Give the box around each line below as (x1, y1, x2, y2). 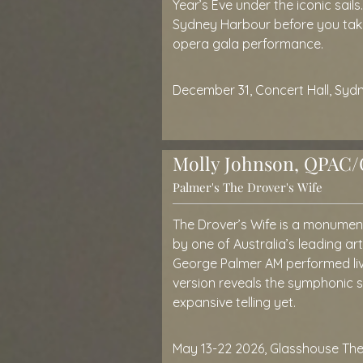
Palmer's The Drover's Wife (173, 179, 322, 195)
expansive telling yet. (173, 294, 296, 310)
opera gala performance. (173, 36, 323, 52)
